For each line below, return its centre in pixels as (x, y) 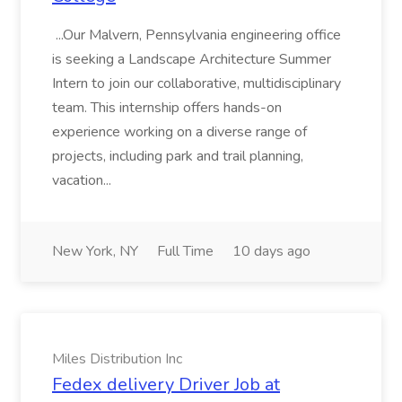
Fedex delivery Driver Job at (166, 385)
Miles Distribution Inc (117, 359)
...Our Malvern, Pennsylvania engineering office (197, 35)
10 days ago (271, 251)
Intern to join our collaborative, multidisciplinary (197, 83)
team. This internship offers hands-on (167, 108)
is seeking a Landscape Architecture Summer (192, 59)
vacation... (83, 180)
